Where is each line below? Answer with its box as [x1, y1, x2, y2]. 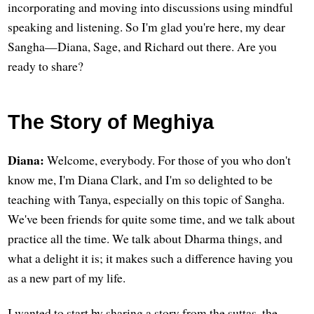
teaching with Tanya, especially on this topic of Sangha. [8, 191, 285, 208]
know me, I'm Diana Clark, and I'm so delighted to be [8, 171, 273, 189]
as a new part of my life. [8, 269, 126, 287]
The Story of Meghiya [8, 110, 214, 133]
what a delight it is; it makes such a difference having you [8, 250, 294, 267]
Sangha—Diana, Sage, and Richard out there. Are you [8, 37, 278, 55]
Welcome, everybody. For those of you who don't [44, 151, 292, 169]
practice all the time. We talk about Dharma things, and [8, 230, 283, 247]
